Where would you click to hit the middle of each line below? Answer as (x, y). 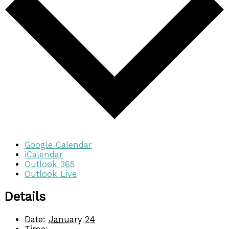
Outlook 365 (50, 164)
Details (25, 197)
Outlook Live (51, 174)
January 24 (72, 219)
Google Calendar (58, 145)
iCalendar (44, 155)
